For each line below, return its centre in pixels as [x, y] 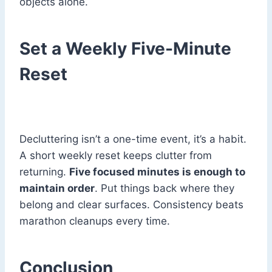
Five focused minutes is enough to [157, 172]
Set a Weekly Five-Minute [125, 49]
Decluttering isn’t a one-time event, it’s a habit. [133, 139]
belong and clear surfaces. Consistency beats [131, 205]
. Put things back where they [165, 189]
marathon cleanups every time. [95, 221]
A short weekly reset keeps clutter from [116, 156]
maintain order [57, 189]
